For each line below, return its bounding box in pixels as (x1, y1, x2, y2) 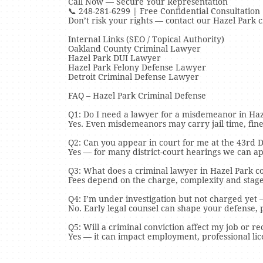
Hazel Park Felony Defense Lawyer (68, 63, 206, 72)
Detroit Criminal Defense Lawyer (68, 72, 199, 82)
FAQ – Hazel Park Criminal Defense (68, 91, 206, 100)
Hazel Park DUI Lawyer (68, 53, 161, 63)
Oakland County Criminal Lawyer (68, 44, 201, 53)
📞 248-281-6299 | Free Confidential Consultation (68, 6, 260, 16)
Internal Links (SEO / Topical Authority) (68, 35, 224, 44)
